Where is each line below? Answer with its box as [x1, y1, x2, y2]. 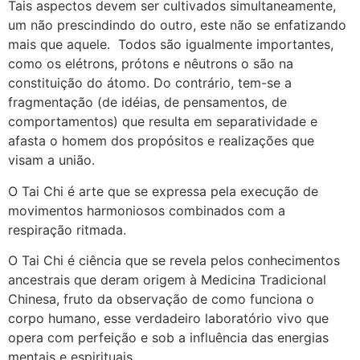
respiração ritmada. [8, 221, 126, 238]
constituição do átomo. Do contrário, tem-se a [8, 75, 292, 92]
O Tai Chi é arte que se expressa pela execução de [8, 182, 318, 199]
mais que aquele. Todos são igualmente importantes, [8, 36, 333, 53]
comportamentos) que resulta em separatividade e [8, 113, 317, 130]
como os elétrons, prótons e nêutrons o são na [8, 55, 293, 72]
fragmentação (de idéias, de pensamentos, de [8, 94, 287, 111]
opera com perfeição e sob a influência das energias [8, 329, 329, 346]
